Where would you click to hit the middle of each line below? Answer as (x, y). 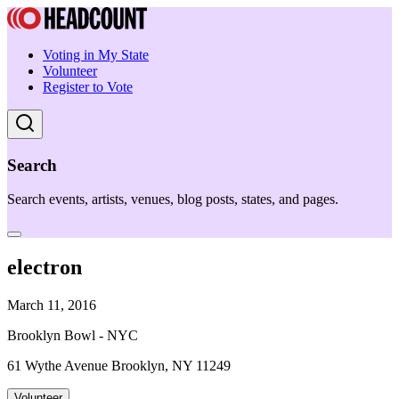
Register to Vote (88, 87)
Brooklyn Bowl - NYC (73, 336)
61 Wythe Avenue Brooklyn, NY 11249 (119, 366)
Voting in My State (96, 55)
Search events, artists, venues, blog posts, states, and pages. (173, 199)
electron (45, 268)
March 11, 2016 (52, 305)
